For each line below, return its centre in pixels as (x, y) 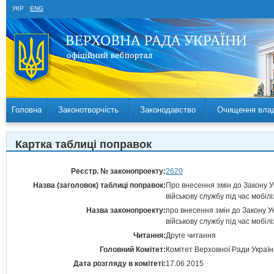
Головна (26, 110)
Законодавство (168, 110)
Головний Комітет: (133, 250)
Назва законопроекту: (126, 210)
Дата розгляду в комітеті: (120, 264)
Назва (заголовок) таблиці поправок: (99, 185)
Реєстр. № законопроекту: (118, 171)
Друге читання (191, 235)
